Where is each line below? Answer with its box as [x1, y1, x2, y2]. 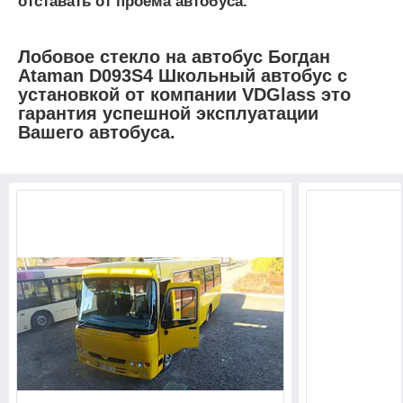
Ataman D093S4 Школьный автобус [18, 65, 332, 85]
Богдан [268, 46, 330, 67]
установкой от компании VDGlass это [18, 84, 351, 104]
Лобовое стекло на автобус [18, 46, 268, 67]
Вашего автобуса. [18, 121, 175, 142]
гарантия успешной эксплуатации [18, 103, 318, 123]
